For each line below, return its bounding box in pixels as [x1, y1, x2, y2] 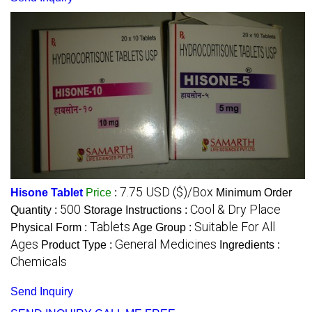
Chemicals [10, 254, 67, 270]
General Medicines [115, 237, 217, 252]
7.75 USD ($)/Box [120, 185, 213, 200]
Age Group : [132, 221, 194, 234]
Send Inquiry [10, 286, 73, 298]
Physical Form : [10, 221, 90, 234]
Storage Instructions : [84, 204, 190, 217]
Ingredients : [219, 239, 280, 251]
